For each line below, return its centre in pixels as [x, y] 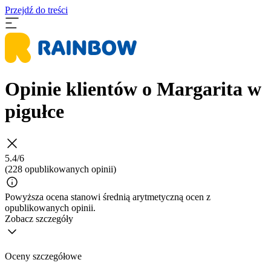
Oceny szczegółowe [43, 256]
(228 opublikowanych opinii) [60, 169]
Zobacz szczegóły [39, 218]
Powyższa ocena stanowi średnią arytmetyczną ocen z [108, 197]
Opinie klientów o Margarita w [133, 89]
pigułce [34, 112]
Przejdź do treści [36, 10]
